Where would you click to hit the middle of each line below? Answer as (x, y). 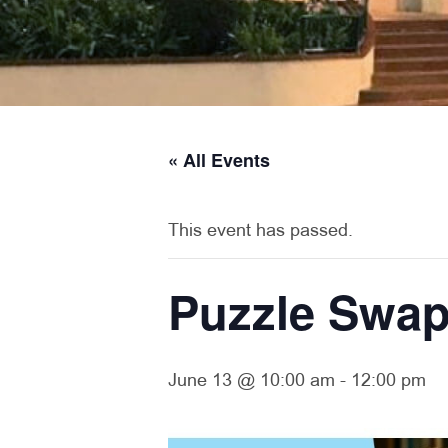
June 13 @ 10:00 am (251, 381)
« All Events (219, 160)
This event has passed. (260, 231)
